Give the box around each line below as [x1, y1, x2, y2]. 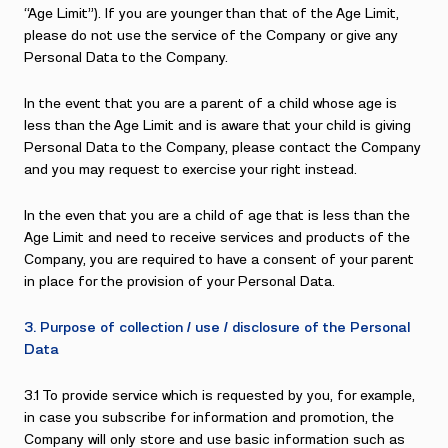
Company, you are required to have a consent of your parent [24, 253, 414, 267]
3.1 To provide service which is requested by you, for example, [24, 389, 415, 403]
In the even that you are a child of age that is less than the [24, 209, 410, 223]
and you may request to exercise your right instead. [24, 163, 357, 177]
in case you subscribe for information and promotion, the [24, 411, 394, 425]
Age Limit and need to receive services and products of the [24, 231, 410, 245]
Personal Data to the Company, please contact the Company [24, 141, 421, 155]
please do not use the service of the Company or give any [24, 29, 398, 43]
